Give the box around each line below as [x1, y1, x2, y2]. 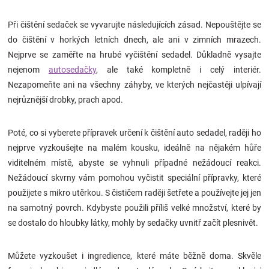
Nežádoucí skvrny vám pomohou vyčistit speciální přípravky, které [8, 173, 261, 183]
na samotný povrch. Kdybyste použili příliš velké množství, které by [8, 203, 261, 213]
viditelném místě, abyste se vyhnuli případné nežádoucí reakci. [8, 158, 261, 168]
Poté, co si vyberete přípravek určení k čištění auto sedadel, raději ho [8, 128, 261, 138]
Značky [8, 7, 40, 19]
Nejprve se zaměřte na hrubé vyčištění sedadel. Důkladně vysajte [8, 50, 261, 60]
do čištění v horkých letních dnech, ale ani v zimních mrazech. [8, 35, 261, 45]
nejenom [8, 65, 49, 75]
